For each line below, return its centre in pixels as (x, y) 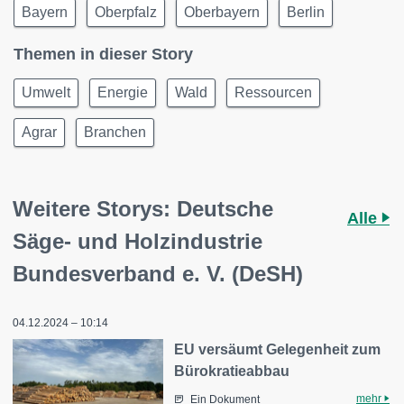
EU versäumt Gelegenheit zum (278, 350)
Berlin (306, 13)
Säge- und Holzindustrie (138, 242)
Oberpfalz (126, 13)
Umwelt (46, 93)
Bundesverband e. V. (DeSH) (158, 274)
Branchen (115, 133)
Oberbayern (222, 13)
